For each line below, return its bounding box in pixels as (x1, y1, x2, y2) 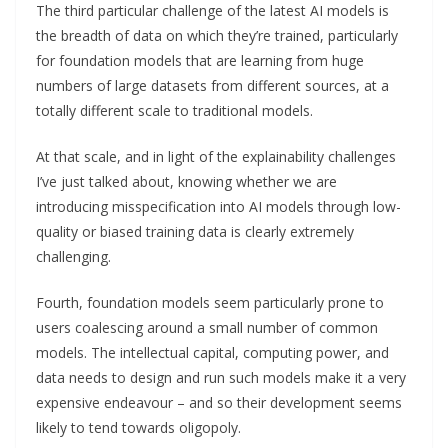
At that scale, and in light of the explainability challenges (36, 146, 396, 166)
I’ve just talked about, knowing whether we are (36, 171, 337, 191)
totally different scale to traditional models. (36, 100, 313, 120)
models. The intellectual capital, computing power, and (36, 342, 389, 362)
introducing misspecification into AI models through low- (36, 196, 401, 216)
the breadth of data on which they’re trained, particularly (36, 25, 398, 45)
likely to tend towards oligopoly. (36, 417, 241, 437)
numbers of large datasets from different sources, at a (36, 75, 389, 95)
